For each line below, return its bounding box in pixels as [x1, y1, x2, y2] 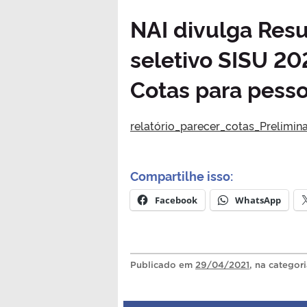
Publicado [130, 259, 179, 270]
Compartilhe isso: [130, 167, 233, 184]
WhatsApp [235, 193, 281, 206]
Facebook [155, 193, 197, 206]
